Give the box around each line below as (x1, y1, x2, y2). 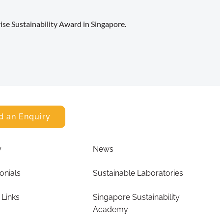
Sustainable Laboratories (93, 168, 184, 178)
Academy (93, 205, 129, 215)
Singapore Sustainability (93, 192, 180, 202)
